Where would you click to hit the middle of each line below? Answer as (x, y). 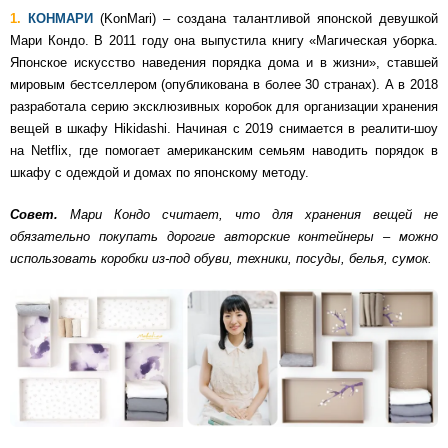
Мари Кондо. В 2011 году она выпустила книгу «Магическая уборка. (224, 41)
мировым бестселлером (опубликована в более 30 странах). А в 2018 (224, 85)
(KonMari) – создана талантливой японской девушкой (265, 19)
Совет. (34, 214)
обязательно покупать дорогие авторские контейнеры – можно (224, 236)
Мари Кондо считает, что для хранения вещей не (248, 214)
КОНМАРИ (60, 19)
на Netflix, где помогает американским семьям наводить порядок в (224, 151)
